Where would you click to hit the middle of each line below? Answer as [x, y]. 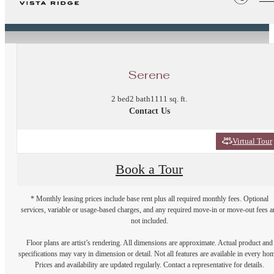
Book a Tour [149, 170]
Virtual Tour [252, 141]
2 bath [140, 98]
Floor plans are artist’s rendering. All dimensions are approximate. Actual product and [149, 243]
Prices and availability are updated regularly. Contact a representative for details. [149, 265]
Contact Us [149, 111]
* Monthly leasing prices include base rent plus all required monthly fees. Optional [149, 198]
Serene [149, 74]
